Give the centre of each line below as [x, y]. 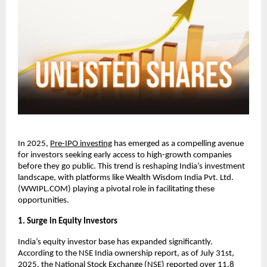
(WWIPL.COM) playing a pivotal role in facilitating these [116, 190]
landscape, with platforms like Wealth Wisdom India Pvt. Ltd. [126, 178]
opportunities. [44, 201]
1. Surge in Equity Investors [68, 222]
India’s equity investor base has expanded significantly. [115, 243]
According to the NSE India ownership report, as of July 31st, [126, 254]
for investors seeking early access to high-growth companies [125, 156]
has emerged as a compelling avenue [178, 144]
